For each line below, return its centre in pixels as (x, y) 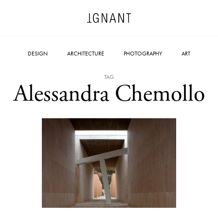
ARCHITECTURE (86, 54)
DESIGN (38, 54)
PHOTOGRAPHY (143, 54)
